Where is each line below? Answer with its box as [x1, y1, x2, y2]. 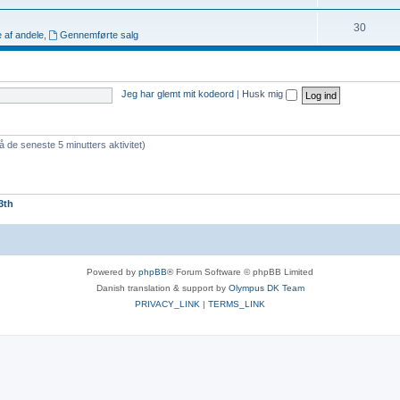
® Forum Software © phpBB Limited [167, 267, 313, 277]
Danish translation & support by [96, 283, 229, 293]
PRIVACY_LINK [135, 299, 200, 309]
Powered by [87, 267, 138, 277]
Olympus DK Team [228, 283, 304, 293]
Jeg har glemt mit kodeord [121, 88, 234, 100]
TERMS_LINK [208, 299, 265, 309]
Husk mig [241, 88, 286, 100]
